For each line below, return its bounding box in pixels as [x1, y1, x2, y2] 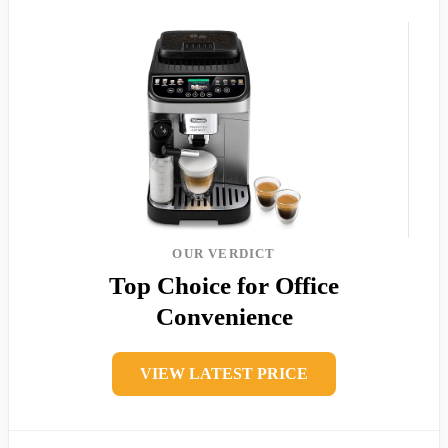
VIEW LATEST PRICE [140, 364, 308, 382]
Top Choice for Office [109, 271, 339, 299]
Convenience [155, 302, 293, 330]
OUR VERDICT [172, 245, 276, 261]
